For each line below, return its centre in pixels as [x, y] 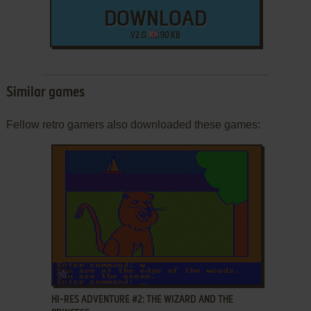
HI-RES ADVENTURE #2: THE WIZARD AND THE [142, 300]
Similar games [45, 93]
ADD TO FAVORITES [107, 271]
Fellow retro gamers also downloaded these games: [133, 125]
